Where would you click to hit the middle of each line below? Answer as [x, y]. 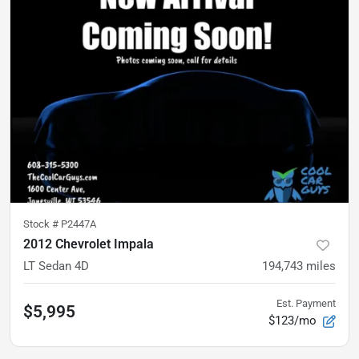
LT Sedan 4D [56, 266]
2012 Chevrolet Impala [89, 244]
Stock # [42, 224]
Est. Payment [306, 304]
